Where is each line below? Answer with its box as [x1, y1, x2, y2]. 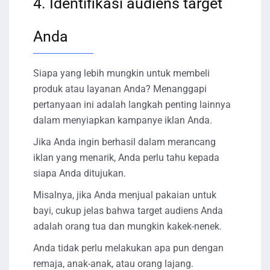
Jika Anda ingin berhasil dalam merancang [33, 136, 216, 148]
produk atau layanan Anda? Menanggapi [33, 83, 207, 95]
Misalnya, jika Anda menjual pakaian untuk [33, 189, 216, 201]
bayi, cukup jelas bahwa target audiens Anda [33, 205, 223, 217]
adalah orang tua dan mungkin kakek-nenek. [33, 221, 222, 233]
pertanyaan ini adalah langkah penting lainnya [33, 99, 231, 111]
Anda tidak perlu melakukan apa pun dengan [33, 242, 224, 254]
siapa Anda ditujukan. [33, 168, 126, 180]
